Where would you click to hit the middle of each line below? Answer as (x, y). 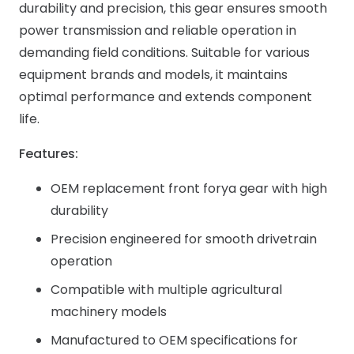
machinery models (109, 312)
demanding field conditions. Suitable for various (164, 53)
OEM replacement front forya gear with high (189, 189)
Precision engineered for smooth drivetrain (184, 239)
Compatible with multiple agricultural (166, 290)
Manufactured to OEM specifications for (174, 341)
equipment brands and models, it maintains (153, 75)
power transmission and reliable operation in (158, 31)
